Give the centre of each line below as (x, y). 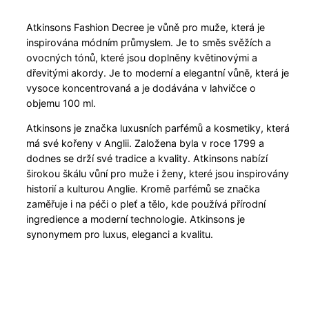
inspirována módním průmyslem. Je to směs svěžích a (149, 42)
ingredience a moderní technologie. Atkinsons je (136, 219)
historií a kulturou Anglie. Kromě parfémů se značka (143, 189)
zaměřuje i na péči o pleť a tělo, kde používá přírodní (146, 204)
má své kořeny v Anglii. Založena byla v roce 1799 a (146, 143)
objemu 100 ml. (61, 103)
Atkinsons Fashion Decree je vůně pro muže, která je (146, 27)
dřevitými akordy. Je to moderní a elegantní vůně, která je (158, 73)
